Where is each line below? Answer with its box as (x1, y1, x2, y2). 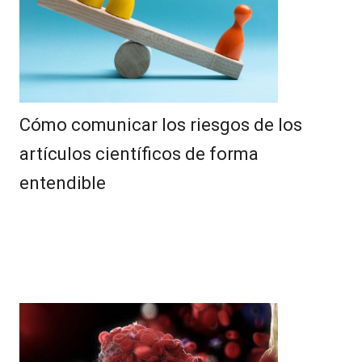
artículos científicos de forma (19, 144, 259, 165)
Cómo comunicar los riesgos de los (19, 115, 302, 136)
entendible (19, 173, 110, 194)
